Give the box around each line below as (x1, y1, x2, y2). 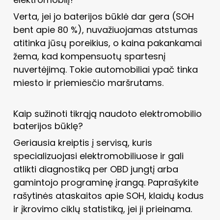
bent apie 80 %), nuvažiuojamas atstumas (13, 23, 198, 36)
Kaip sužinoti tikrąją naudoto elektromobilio (13, 107, 202, 120)
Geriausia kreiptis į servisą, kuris (13, 136, 152, 149)
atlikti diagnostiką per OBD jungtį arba (13, 163, 178, 175)
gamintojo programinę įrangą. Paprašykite (13, 176, 198, 189)
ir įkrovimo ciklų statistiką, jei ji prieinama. (13, 202, 192, 215)
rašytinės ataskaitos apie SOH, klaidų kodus (13, 189, 204, 202)
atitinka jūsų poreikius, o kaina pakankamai (13, 36, 202, 49)
